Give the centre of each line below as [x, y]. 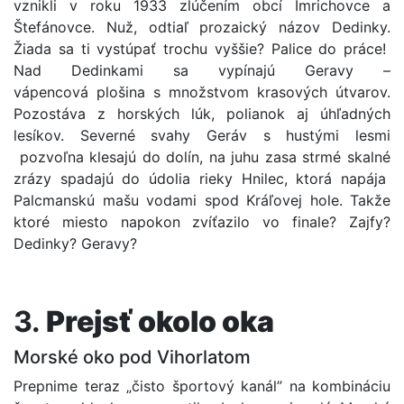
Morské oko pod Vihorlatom [134, 357]
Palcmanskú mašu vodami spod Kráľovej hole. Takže [202, 200]
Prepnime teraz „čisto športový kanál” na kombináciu [202, 386]
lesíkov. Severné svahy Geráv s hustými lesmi [202, 135]
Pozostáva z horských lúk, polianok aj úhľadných [202, 114]
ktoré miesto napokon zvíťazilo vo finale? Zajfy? [202, 222]
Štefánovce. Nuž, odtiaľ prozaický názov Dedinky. [202, 27]
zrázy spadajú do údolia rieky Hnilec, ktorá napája [202, 179]
